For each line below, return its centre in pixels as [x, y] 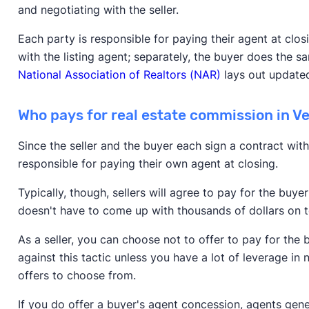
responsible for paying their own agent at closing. [149, 164]
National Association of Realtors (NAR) [119, 75]
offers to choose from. [78, 276]
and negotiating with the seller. [98, 10]
